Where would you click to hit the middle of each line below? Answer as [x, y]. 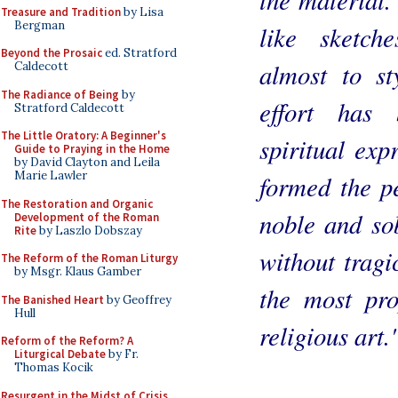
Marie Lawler [51, 175]
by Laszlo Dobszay [89, 230]
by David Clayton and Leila [87, 162]
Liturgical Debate [60, 354]
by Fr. [122, 354]
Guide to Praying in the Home [92, 149]
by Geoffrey [138, 299]
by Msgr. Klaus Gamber [78, 271]
